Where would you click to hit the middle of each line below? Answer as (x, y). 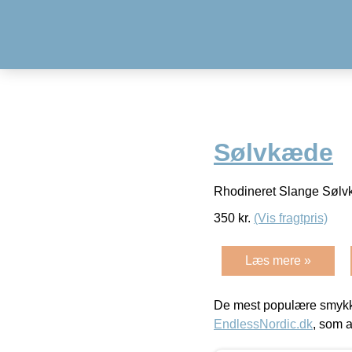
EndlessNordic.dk (263, 324)
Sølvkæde (273, 153)
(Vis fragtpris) (291, 218)
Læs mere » (278, 260)
